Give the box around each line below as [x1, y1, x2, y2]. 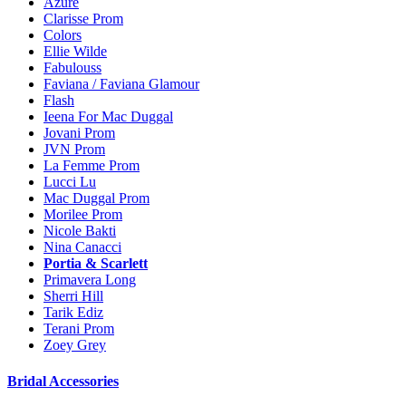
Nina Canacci [43, 239, 121, 256]
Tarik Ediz [43, 304, 103, 321]
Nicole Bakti [43, 223, 116, 239]
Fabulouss [43, 60, 101, 76]
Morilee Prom [43, 207, 122, 223]
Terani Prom [43, 321, 114, 337]
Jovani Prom [43, 125, 115, 141]
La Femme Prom [43, 158, 140, 174]
